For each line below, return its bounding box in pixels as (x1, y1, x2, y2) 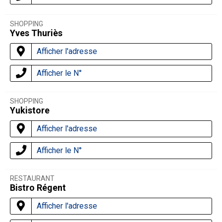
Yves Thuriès (10, 28, 62, 39)
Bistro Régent (10, 182, 66, 193)
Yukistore (10, 105, 50, 116)
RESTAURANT (10, 174, 55, 183)
